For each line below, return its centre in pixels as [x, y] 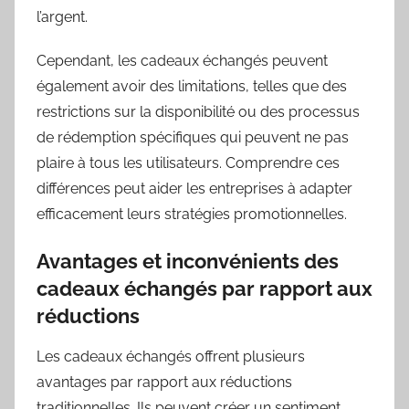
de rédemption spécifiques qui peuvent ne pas [193, 137]
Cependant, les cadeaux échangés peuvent [182, 60]
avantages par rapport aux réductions [164, 383]
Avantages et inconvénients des [188, 261]
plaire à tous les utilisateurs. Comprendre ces [188, 163]
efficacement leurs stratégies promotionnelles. [192, 214]
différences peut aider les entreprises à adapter [194, 188]
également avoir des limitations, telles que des [192, 86]
